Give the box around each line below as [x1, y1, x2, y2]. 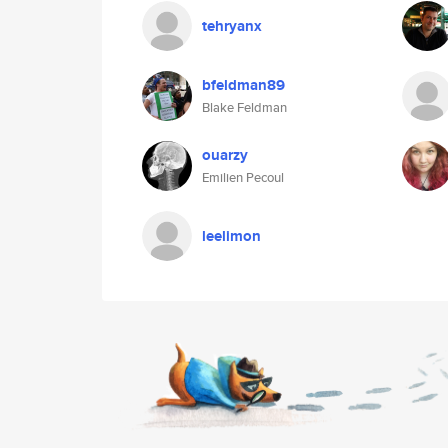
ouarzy [202, 144, 248, 166]
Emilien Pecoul [202, 168, 284, 187]
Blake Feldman [202, 98, 287, 117]
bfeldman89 [202, 74, 285, 96]
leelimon [202, 225, 261, 247]
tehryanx [202, 15, 262, 37]
